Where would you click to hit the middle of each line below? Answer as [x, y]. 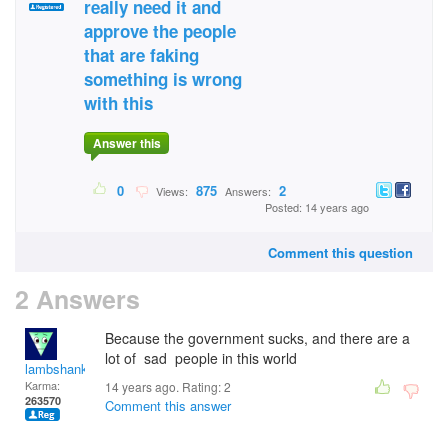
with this [118, 103]
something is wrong [163, 79]
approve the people [160, 31]
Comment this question [340, 252]
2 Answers [77, 299]
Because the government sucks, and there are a [257, 338]
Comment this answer [168, 405]
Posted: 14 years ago [317, 207]
